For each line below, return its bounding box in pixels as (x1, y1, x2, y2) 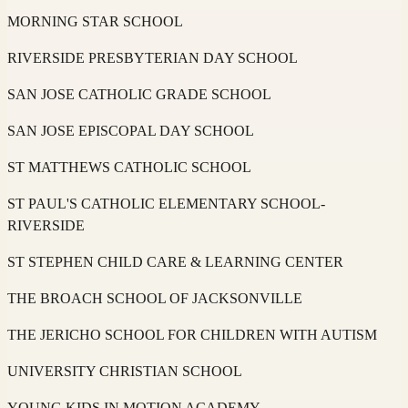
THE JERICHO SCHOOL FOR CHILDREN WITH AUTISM (7, 326, 377, 342)
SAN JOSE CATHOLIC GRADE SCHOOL (7, 86, 271, 102)
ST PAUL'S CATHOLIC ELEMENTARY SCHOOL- (7, 195, 325, 211)
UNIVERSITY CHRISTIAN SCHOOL (7, 362, 242, 379)
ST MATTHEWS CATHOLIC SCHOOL (7, 158, 251, 175)
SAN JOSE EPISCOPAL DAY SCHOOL (7, 122, 254, 138)
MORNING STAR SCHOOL (7, 13, 183, 29)
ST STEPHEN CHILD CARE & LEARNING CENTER (7, 253, 343, 270)
